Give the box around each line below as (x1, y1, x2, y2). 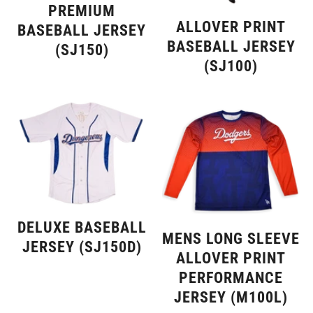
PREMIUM (48, 1, 116, 20)
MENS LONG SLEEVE (162, 229, 300, 247)
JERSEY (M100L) (174, 288, 289, 306)
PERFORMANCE (179, 268, 284, 286)
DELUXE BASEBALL (17, 219, 147, 237)
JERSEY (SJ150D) (22, 238, 142, 256)
